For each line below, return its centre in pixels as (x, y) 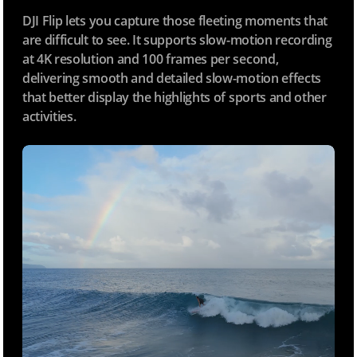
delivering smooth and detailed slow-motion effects (172, 78)
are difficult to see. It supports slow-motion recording (177, 39)
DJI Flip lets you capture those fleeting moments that (175, 20)
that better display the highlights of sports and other (175, 97)
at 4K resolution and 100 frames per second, (151, 59)
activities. (49, 116)
